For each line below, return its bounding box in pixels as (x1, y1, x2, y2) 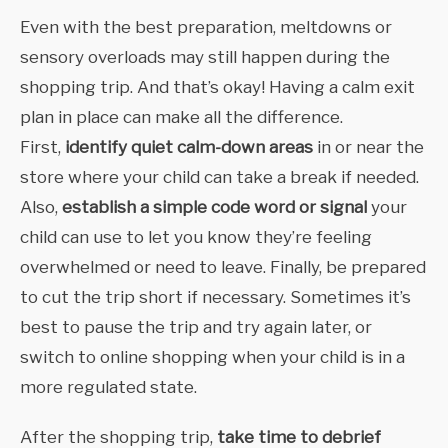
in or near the (313, 137, 424, 158)
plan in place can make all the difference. (20, 107, 343, 128)
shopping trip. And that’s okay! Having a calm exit (20, 77, 415, 98)
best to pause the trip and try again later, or (20, 317, 372, 338)
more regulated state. (20, 377, 197, 398)
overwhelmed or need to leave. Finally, (20, 257, 322, 278)
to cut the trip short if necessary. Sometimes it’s (20, 287, 411, 308)
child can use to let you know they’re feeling (20, 227, 372, 248)
